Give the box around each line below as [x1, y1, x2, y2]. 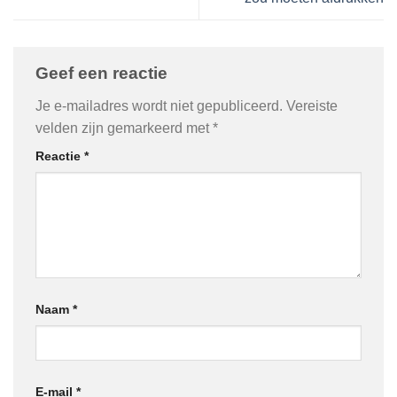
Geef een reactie [35, 63, 172, 82]
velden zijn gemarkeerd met [35, 121, 213, 136]
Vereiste [286, 98, 338, 114]
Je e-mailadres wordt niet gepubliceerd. [35, 98, 283, 114]
